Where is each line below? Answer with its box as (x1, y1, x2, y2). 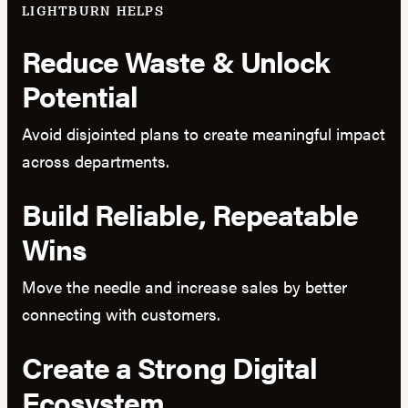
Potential (22, 75, 138, 116)
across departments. (22, 149, 169, 172)
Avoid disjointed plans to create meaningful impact (22, 122, 385, 145)
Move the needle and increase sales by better (22, 275, 347, 298)
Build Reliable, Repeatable (22, 193, 359, 234)
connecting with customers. (22, 302, 220, 325)
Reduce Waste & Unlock (22, 40, 330, 81)
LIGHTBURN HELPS (22, 2, 164, 20)
